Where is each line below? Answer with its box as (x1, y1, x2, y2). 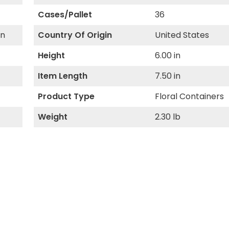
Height (37, 50, 65, 61)
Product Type (37, 90, 95, 102)
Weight (37, 111, 67, 123)
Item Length (37, 70, 87, 82)
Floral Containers (155, 90, 224, 102)
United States (155, 29, 210, 41)
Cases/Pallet (37, 9, 92, 20)
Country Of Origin (37, 29, 112, 41)
